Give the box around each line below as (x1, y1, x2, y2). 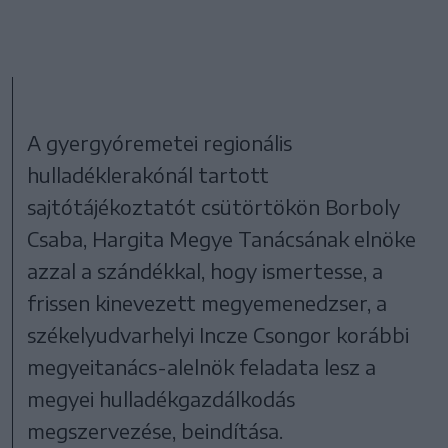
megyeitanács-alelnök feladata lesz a (27, 354, 377, 380)
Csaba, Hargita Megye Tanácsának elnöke (27, 226, 417, 252)
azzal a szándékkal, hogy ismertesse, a (27, 258, 384, 284)
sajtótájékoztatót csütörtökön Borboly (27, 194, 401, 220)
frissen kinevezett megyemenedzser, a (27, 290, 388, 316)
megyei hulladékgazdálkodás (27, 386, 296, 412)
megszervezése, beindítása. (27, 418, 284, 444)
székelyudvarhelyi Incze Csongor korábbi (27, 322, 410, 348)
